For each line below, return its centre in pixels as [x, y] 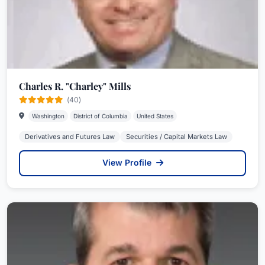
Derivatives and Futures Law [70, 137]
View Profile [128, 162]
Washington [48, 116]
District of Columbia [101, 116]
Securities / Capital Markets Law [176, 137]
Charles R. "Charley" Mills [75, 86]
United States [155, 116]
